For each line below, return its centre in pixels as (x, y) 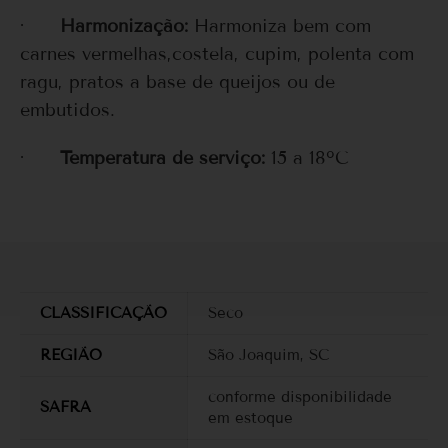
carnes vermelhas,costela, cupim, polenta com (217, 53)
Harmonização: (124, 25)
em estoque (250, 417)
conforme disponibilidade (300, 396)
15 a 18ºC (310, 157)
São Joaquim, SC (268, 354)
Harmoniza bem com (279, 25)
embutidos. (67, 109)
